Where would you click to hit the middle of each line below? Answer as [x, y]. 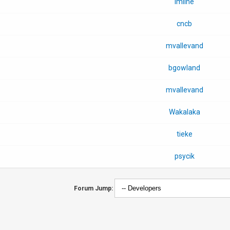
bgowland [184, 68]
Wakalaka [184, 112]
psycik [184, 156]
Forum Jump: [93, 188]
